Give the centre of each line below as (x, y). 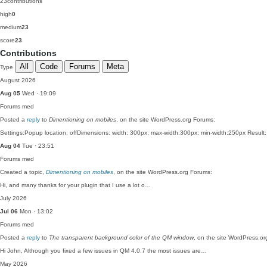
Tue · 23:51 (37, 146)
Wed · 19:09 (38, 93)
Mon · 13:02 (35, 211)
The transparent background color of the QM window (121, 237)
